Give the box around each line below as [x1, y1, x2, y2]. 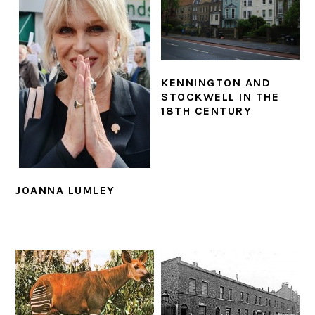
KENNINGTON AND [161, 75, 271, 89]
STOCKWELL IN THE [161, 89, 280, 103]
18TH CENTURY [161, 103, 252, 117]
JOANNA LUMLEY [15, 183, 115, 197]
